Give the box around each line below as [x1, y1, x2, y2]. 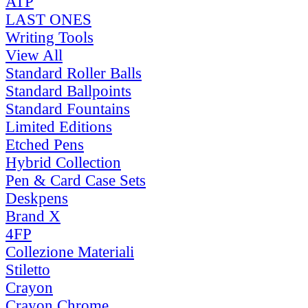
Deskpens [5, 189, 68, 207]
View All [5, 46, 63, 64]
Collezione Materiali [5, 243, 134, 261]
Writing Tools [5, 28, 93, 46]
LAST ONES [5, 10, 91, 28]
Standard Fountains [5, 100, 130, 118]
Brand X [5, 207, 60, 225]
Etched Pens [5, 135, 84, 153]
